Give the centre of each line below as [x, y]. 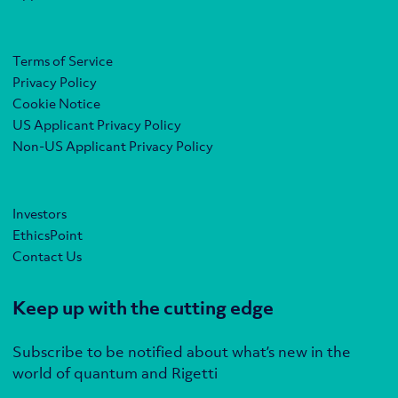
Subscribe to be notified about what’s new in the [182, 352]
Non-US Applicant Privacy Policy [113, 146]
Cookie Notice [56, 103]
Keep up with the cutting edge [143, 308]
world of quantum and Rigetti [115, 374]
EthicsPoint [48, 235]
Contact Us [47, 256]
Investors [40, 214]
